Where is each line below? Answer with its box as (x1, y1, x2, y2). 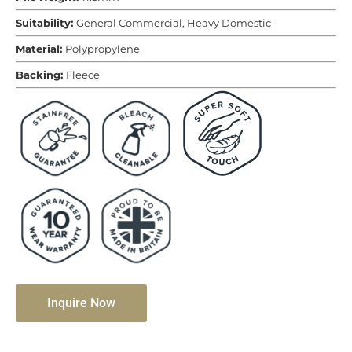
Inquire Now (47, 295, 115, 311)
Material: (16, 42, 65, 55)
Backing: (16, 68, 66, 81)
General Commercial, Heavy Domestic (76, 16, 271, 29)
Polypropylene (65, 42, 140, 55)
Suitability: (16, 16, 76, 29)
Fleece (66, 68, 100, 81)
